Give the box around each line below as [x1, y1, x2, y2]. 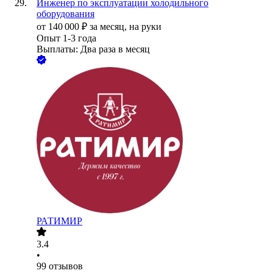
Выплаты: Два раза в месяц [37, 44, 150, 55]
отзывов [49, 261, 83, 272]
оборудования [37, 9, 94, 19]
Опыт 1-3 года [37, 33, 96, 44]
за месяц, [90, 21, 129, 32]
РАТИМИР [37, 216, 82, 227]
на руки [129, 21, 161, 32]
